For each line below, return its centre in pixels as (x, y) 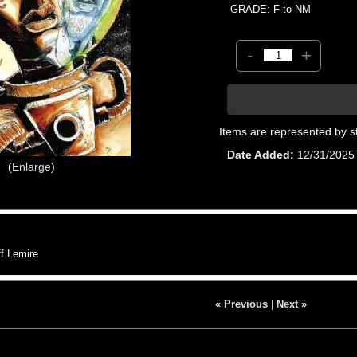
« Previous (241, 304)
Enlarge (31, 166)
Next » (291, 304)
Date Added (259, 154)
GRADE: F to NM (271, 9)
